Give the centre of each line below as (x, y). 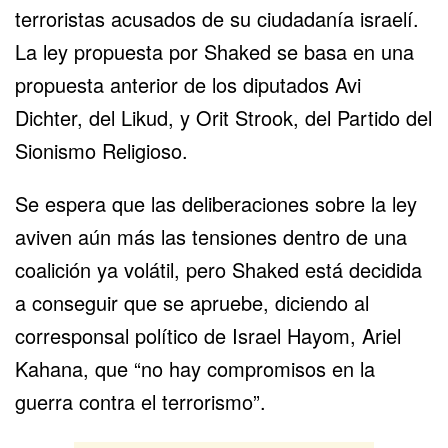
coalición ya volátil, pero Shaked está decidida (218, 269)
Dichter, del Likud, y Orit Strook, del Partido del (223, 117)
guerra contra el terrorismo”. (140, 401)
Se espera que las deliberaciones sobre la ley (216, 203)
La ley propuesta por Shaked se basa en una (214, 51)
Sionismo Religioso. (101, 150)
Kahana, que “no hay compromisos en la (195, 368)
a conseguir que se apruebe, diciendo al (192, 302)
